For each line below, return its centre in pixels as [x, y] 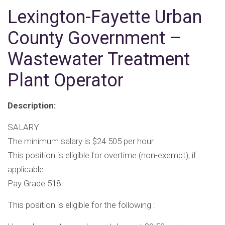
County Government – [95, 38]
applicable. [27, 170]
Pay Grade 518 [34, 184]
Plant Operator [66, 81]
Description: [32, 106]
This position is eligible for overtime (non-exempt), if [102, 155]
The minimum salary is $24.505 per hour [81, 141]
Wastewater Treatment [99, 60]
